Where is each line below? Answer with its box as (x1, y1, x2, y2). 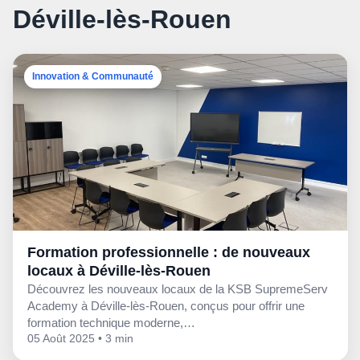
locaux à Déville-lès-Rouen (27, 263, 211, 280)
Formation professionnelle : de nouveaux (27, 244, 310, 261)
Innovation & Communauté (32, 71, 153, 83)
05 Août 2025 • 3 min (27, 333, 133, 346)
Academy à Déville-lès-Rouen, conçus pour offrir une (27, 299, 305, 313)
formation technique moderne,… (27, 316, 195, 330)
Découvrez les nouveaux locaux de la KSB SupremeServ (27, 282, 328, 297)
